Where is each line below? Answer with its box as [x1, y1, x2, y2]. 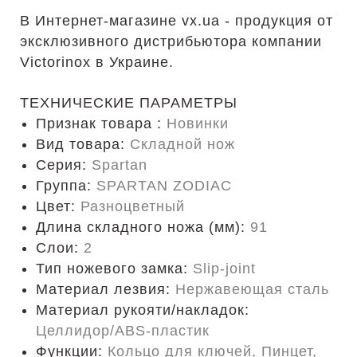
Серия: [36, 157, 92, 173]
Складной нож [130, 136, 235, 152]
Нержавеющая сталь [175, 281, 329, 297]
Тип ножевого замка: [36, 261, 193, 277]
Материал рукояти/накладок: [36, 302, 249, 318]
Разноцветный [80, 198, 185, 214]
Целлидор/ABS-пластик [36, 323, 210, 339]
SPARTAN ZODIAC [96, 178, 232, 194]
